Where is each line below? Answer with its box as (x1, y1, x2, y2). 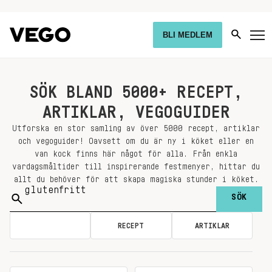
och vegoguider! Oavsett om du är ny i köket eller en (18, 137, 254, 146)
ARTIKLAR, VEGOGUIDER (42, 104, 230, 121)
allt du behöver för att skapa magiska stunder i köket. (13, 175, 259, 184)
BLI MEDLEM (163, 30, 212, 39)
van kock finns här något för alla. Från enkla (35, 150, 237, 158)
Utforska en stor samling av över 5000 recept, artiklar (12, 124, 260, 133)
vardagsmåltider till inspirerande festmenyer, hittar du (12, 163, 260, 171)
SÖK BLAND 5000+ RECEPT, (29, 84, 243, 101)
